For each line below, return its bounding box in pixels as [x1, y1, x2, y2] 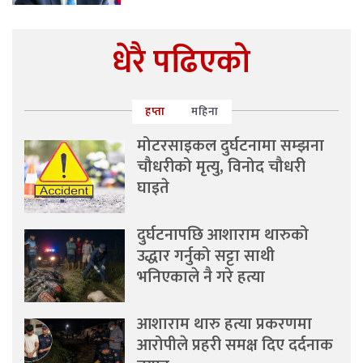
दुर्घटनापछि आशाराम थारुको [137, 220, 310, 249]
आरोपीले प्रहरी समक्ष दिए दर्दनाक [137, 331, 334, 359]
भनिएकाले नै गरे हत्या [137, 263, 266, 291]
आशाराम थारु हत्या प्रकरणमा [137, 310, 313, 338]
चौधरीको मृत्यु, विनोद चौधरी [137, 152, 306, 181]
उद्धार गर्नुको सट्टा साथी [137, 241, 275, 270]
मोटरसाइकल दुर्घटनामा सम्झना [137, 131, 325, 160]
